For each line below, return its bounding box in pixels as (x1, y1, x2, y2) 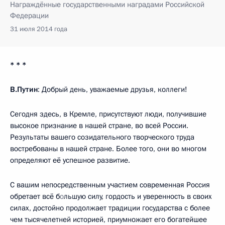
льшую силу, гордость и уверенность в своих (64, 191, 212, 201)
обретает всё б (10, 191, 60, 201)
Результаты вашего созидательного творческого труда (10, 132, 194, 142)
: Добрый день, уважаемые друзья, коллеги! (38, 84, 187, 94)
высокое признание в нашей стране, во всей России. (10, 120, 188, 131)
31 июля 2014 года (10, 24, 67, 34)
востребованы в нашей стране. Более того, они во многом (10, 143, 206, 154)
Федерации (10, 10, 49, 21)
